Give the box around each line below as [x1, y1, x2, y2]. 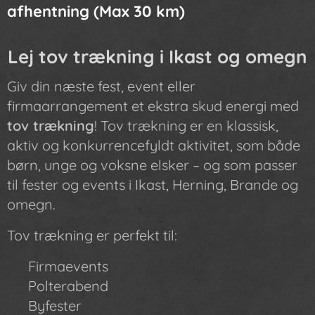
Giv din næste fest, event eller [7, 77, 195, 95]
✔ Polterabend [7, 276, 108, 295]
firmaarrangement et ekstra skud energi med [7, 96, 299, 115]
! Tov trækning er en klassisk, [94, 116, 278, 134]
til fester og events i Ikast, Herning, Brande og [7, 175, 298, 193]
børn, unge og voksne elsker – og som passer [7, 155, 297, 174]
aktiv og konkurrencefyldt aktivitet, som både [7, 136, 300, 154]
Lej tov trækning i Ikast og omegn [8, 44, 307, 68]
